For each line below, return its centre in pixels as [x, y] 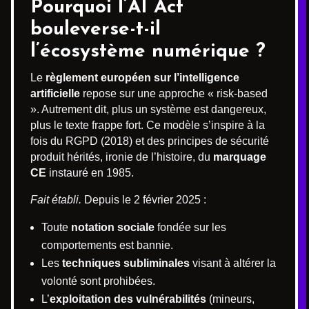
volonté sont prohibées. [98, 281]
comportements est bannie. [107, 245]
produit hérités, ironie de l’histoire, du [122, 157]
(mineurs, [230, 299]
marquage [240, 157]
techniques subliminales [126, 263]
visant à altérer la [233, 263]
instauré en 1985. [90, 172]
